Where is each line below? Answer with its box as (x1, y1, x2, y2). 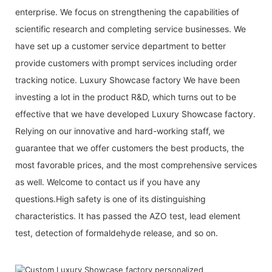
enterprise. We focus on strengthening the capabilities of (15, 6, 239, 17)
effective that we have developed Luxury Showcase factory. (15, 108, 256, 119)
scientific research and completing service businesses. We (15, 23, 246, 34)
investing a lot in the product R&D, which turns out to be (15, 91, 236, 102)
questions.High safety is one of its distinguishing (15, 193, 206, 204)
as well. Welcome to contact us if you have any (15, 176, 200, 187)
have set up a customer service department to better (15, 40, 226, 51)
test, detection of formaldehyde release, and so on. (15, 227, 218, 238)
